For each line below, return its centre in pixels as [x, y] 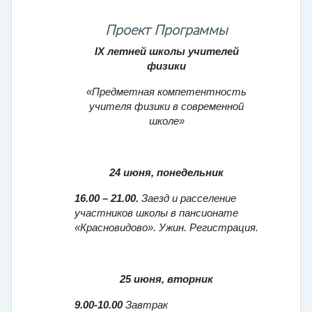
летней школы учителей [173, 52]
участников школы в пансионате [156, 213]
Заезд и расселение [187, 199]
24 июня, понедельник [166, 173]
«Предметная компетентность [166, 92]
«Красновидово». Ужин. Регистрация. [166, 228]
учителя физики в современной [166, 107]
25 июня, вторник [166, 280]
